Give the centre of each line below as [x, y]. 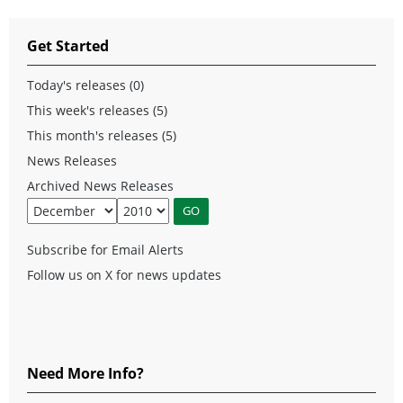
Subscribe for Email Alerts [105, 249]
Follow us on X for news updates [124, 274]
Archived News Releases [100, 185]
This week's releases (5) [97, 110]
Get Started [68, 45]
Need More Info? [85, 373]
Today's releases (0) [85, 85]
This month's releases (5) [102, 135]
